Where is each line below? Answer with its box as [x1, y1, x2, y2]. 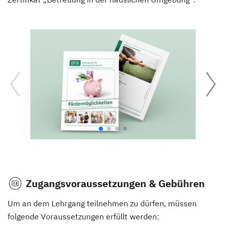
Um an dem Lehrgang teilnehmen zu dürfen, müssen [8, 198, 197, 209]
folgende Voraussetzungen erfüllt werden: [8, 211, 159, 222]
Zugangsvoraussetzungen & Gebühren [26, 177, 205, 191]
